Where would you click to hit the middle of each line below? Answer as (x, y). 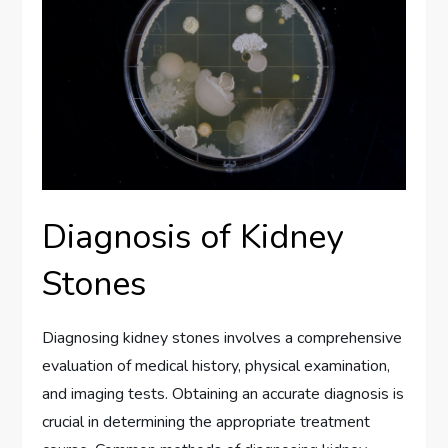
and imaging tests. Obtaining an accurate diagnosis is (223, 394)
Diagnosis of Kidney (193, 237)
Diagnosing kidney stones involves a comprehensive (222, 338)
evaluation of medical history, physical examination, (216, 366)
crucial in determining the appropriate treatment (206, 422)
